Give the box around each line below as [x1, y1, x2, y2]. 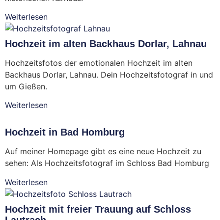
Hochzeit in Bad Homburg [5, 127, 125, 138]
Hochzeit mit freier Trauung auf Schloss [5, 203, 191, 215]
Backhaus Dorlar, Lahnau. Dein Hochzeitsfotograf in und [5, 70, 213, 80]
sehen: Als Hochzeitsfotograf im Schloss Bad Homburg [5, 158, 209, 168]
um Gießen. [5, 82, 47, 92]
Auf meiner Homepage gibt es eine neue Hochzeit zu [5, 146, 201, 157]
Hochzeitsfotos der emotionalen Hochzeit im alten [5, 58, 192, 68]
